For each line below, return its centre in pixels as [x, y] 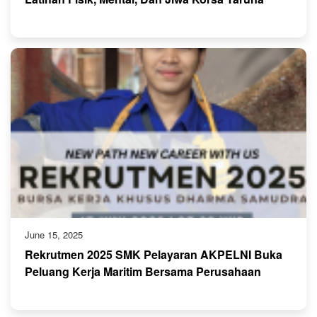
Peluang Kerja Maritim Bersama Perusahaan [143, 272]
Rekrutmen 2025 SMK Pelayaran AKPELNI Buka [154, 255]
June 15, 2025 [54, 235]
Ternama [48, 289]
